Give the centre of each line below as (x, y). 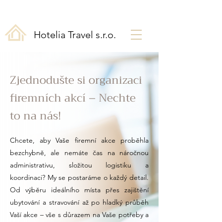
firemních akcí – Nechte (73, 98)
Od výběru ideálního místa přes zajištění (79, 190)
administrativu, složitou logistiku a (79, 165)
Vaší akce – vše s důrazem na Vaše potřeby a (79, 215)
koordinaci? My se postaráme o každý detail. (79, 177)
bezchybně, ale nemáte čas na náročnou (79, 153)
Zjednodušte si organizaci (76, 80)
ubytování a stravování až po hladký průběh (79, 202)
